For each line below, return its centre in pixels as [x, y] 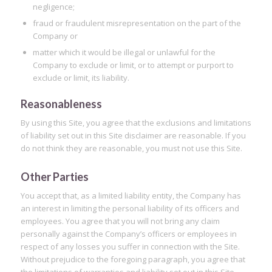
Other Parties [54, 177]
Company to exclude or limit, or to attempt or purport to [133, 65]
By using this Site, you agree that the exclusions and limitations [136, 123]
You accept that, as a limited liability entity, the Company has [131, 196]
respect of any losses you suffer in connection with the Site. [130, 247]
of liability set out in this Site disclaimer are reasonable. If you [133, 136]
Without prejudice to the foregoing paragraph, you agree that [133, 260]
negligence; [53, 7]
